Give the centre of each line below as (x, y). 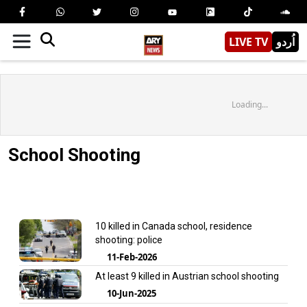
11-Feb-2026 (132, 257)
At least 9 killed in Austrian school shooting (187, 276)
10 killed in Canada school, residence (173, 226)
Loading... (249, 104)
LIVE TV (248, 41)
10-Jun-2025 (131, 293)
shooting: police (128, 240)
